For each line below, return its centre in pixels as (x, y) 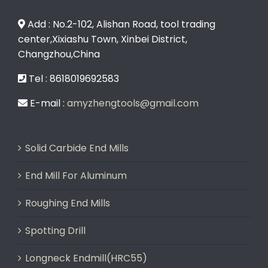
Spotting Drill (55, 230)
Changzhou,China (59, 54)
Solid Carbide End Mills (77, 148)
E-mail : (47, 103)
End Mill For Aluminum (76, 175)
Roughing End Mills (68, 203)
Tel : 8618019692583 (73, 78)
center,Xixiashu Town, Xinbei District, (103, 39)
